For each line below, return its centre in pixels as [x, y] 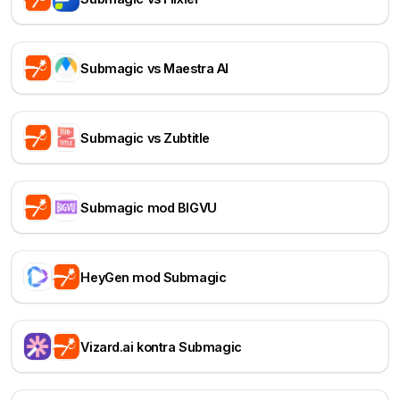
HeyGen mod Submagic [154, 277]
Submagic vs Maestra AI [154, 68]
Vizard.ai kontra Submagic [161, 346]
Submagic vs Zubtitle [145, 137]
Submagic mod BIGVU [149, 207]
